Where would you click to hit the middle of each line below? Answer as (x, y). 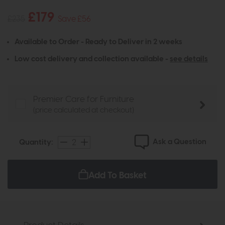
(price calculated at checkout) (84, 110)
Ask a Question (180, 142)
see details (189, 59)
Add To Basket (118, 176)
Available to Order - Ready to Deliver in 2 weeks (98, 42)
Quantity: (36, 143)
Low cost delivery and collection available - (92, 59)
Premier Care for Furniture (84, 100)
